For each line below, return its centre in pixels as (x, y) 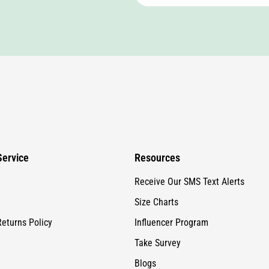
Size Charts (156, 160)
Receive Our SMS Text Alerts (189, 140)
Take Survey (158, 201)
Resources (157, 116)
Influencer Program (171, 181)
